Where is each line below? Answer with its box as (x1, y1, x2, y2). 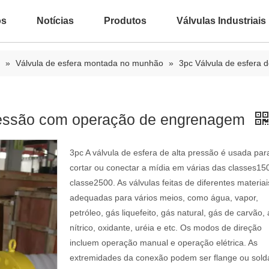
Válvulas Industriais (177, 16, 266, 26)
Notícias (37, 16, 74, 26)
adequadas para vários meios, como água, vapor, (70, 193, 258, 202)
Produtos (104, 16, 147, 26)
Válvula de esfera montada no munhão (16, 58, 163, 68)
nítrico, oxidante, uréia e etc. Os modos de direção (70, 223, 262, 232)
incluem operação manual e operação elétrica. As (70, 238, 258, 247)
